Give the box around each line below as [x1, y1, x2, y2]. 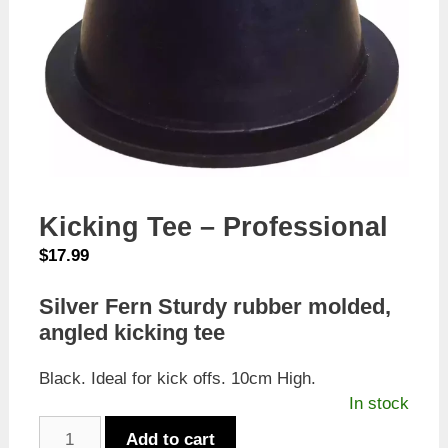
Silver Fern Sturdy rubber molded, [38, 293, 391, 319]
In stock [349, 393, 410, 413]
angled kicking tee [38, 319, 225, 345]
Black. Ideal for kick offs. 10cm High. [38, 368, 316, 388]
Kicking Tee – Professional [38, 211, 388, 242]
